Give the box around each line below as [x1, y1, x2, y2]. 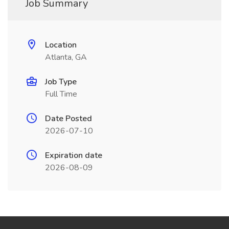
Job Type [45, 76, 77, 87]
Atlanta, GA [45, 52, 87, 63]
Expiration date [45, 150, 102, 161]
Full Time [45, 88, 77, 100]
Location [45, 39, 77, 51]
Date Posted [45, 113, 92, 124]
